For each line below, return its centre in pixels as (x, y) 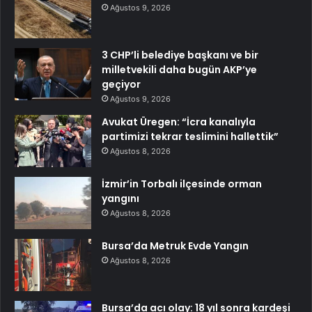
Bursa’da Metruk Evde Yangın (175, 245)
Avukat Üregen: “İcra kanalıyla (179, 122)
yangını (120, 198)
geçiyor (121, 84)
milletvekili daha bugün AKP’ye (179, 69)
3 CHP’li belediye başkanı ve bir (180, 55)
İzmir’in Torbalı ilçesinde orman (182, 184)
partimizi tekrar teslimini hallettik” (190, 136)
